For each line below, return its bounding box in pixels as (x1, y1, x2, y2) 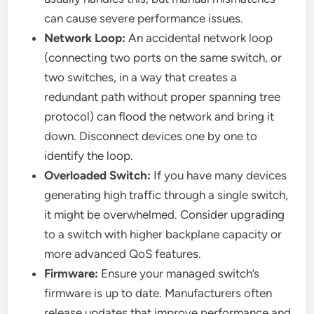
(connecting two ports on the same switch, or (44, 50, 282, 65)
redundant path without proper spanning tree (44, 90, 281, 104)
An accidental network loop (125, 31, 273, 46)
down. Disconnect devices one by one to (44, 129, 258, 144)
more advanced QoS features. (44, 247, 202, 261)
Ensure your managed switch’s (98, 266, 260, 281)
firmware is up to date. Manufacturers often (44, 286, 273, 301)
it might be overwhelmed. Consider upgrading (44, 207, 285, 222)
